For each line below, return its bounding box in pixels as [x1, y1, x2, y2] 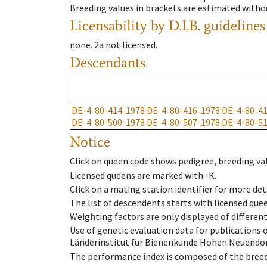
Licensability [70, 17, 147, 35]
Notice [70, 133, 110, 151]
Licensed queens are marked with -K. [70, 169, 216, 181]
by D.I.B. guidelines [151, 17, 265, 35]
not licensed [105, 39, 156, 51]
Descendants [70, 54, 145, 72]
